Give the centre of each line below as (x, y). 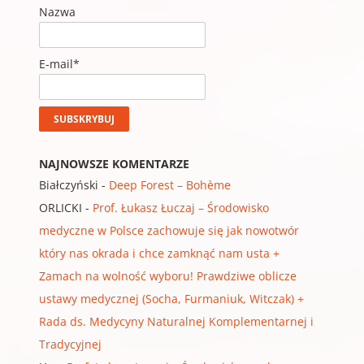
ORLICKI (60, 208)
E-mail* (59, 64)
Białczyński (68, 185)
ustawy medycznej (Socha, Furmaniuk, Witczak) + (171, 299)
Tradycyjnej (70, 344)
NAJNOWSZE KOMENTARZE (114, 164)
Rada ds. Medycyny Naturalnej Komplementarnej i (176, 322)
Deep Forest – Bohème (169, 185)
